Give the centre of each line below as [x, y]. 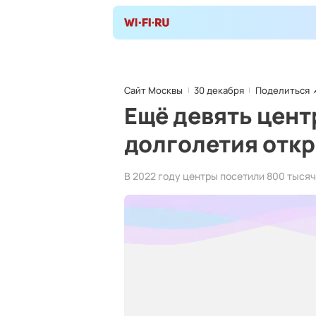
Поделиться [282, 90]
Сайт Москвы [153, 90]
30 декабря [219, 90]
